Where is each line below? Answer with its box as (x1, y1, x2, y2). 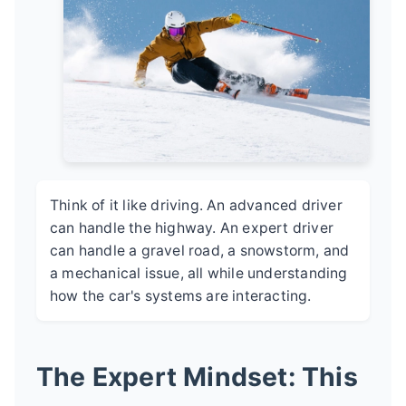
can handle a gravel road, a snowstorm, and (50, 241, 350, 259)
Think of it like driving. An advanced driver (50, 196, 343, 214)
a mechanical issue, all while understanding (50, 264, 348, 282)
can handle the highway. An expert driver (50, 218, 334, 237)
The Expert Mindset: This (36, 361, 358, 392)
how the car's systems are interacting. (50, 286, 312, 304)
